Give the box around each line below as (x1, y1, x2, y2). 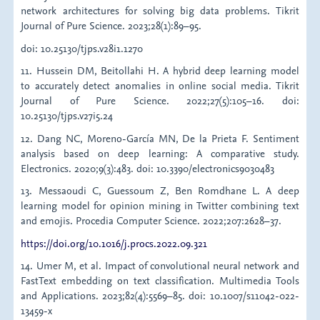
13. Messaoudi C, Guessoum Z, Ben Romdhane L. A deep (21, 184, 299, 198)
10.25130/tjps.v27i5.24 (21, 109, 114, 123)
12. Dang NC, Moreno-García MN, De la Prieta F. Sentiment (21, 131, 299, 145)
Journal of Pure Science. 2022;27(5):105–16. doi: (21, 94, 299, 108)
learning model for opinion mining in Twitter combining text (21, 199, 299, 213)
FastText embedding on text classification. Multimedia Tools (21, 274, 299, 288)
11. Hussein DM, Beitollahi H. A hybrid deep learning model (21, 64, 299, 78)
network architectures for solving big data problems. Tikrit (21, 4, 299, 18)
